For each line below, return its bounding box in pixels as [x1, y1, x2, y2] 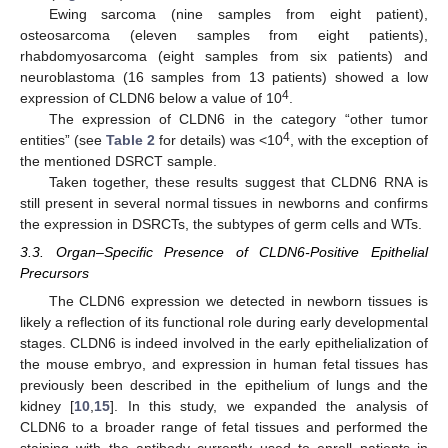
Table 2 [106, 131, 155, 148]
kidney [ [20, 398, 75, 415]
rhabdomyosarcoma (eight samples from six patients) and [20, 47, 428, 64]
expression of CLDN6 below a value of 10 [20, 89, 282, 106]
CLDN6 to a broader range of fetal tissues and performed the [20, 419, 428, 436]
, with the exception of [290, 131, 428, 148]
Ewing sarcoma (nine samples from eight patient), [48, 5, 428, 22]
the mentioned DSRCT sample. [20, 152, 217, 169]
